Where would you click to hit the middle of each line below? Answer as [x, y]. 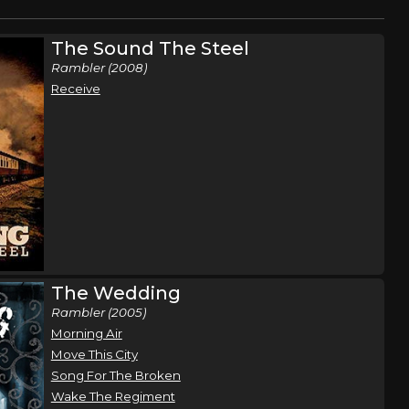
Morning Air [86, 333]
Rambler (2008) [99, 68]
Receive [75, 89]
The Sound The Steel [150, 48]
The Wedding [115, 293]
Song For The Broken [115, 375]
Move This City [94, 354]
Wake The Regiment [113, 396]
